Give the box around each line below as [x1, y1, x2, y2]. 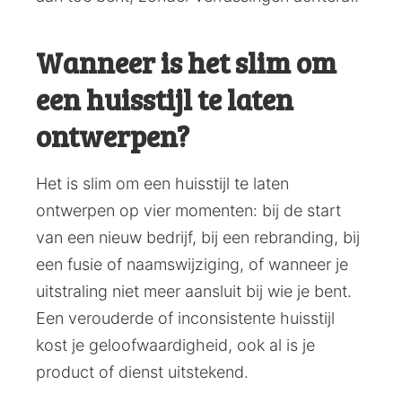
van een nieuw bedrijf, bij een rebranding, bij [36, 228, 360, 248]
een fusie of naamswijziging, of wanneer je [36, 255, 348, 275]
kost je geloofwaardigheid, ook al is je [36, 336, 315, 355]
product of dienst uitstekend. [36, 363, 249, 382]
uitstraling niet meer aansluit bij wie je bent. [36, 282, 352, 301]
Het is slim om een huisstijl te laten [36, 174, 289, 194]
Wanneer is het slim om [36, 42, 336, 83]
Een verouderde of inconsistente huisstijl [36, 309, 335, 328]
